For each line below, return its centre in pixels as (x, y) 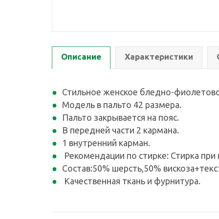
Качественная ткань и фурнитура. (131, 181)
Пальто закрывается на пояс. (120, 117)
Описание (81, 56)
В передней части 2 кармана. (120, 130)
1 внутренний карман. (106, 143)
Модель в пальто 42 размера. (122, 105)
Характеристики (159, 56)
